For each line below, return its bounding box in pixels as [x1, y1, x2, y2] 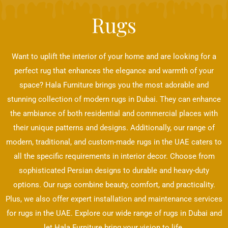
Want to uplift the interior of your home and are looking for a [12, 51, 216, 61]
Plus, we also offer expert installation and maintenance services [6, 194, 222, 204]
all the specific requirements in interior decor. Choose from [13, 151, 215, 161]
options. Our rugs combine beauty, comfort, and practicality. [13, 180, 215, 189]
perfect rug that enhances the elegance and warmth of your [14, 66, 214, 75]
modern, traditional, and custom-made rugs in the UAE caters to [6, 137, 222, 147]
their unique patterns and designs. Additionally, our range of [13, 123, 215, 132]
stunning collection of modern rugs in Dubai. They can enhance [7, 94, 221, 104]
